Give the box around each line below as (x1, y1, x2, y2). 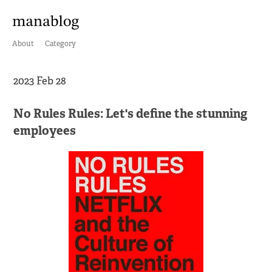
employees (13, 123, 76, 139)
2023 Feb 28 (13, 75, 67, 88)
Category (45, 39, 76, 49)
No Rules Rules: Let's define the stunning (13, 106, 248, 122)
